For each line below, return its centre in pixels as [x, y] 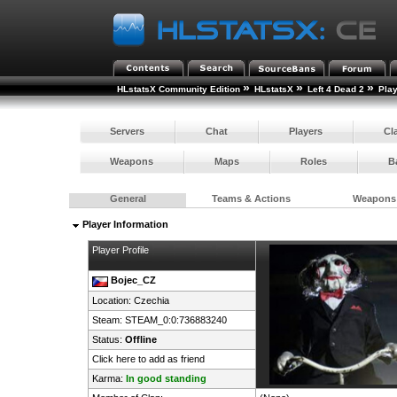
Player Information [125, 225]
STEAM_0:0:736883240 [175, 320]
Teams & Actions [251, 199]
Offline [140, 340]
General [128, 199]
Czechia [151, 301]
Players [306, 131]
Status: [108, 340]
